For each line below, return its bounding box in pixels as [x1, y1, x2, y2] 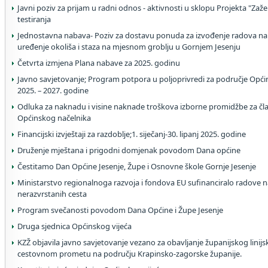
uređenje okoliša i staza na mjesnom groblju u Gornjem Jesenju [17, 41, 240, 52]
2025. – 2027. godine [17, 85, 89, 96]
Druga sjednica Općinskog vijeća [17, 221, 132, 232]
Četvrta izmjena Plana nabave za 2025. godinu [17, 57, 180, 68]
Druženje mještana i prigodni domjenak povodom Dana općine [17, 145, 240, 156]
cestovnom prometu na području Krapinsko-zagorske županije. [17, 248, 242, 259]
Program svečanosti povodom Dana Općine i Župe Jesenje [17, 205, 223, 215]
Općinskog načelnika [17, 112, 91, 123]
